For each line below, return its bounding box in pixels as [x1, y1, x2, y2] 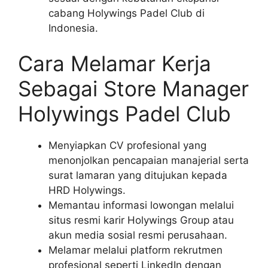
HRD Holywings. [48, 184, 126, 196]
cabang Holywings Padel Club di [48, 7, 205, 19]
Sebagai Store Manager [18, 76, 249, 101]
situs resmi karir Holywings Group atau [48, 214, 234, 226]
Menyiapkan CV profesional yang [48, 139, 206, 151]
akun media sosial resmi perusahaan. [48, 229, 227, 241]
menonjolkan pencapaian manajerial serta [48, 154, 249, 166]
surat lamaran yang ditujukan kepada [48, 169, 227, 181]
